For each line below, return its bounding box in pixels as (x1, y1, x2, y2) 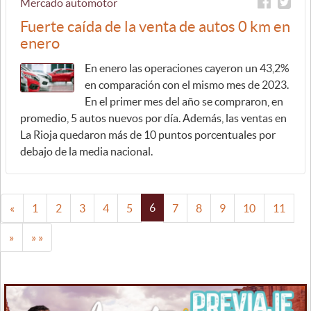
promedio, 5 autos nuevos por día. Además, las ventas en (20, 111, 287, 124)
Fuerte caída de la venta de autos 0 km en (20, 17, 290, 35)
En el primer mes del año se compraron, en (85, 94, 283, 108)
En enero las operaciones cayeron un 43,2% (85, 61, 289, 74)
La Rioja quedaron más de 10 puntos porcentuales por (20, 128, 276, 141)
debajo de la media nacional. (20, 144, 153, 158)
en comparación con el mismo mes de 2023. (85, 78, 289, 91)
